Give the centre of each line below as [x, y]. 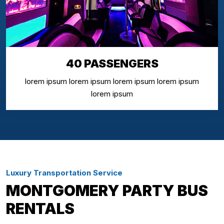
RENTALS [40, 208]
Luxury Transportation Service [64, 172]
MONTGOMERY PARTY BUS [107, 190]
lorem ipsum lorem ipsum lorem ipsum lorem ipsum [112, 81]
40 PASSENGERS [112, 63]
